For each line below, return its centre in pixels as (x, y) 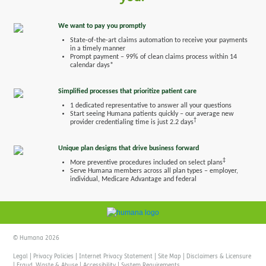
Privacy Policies (54, 256)
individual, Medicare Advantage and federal (133, 179)
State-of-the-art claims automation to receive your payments (159, 40)
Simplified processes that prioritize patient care (127, 91)
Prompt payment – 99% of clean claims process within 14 (153, 57)
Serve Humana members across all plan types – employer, (154, 171)
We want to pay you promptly (102, 26)
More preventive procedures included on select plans (146, 163)
